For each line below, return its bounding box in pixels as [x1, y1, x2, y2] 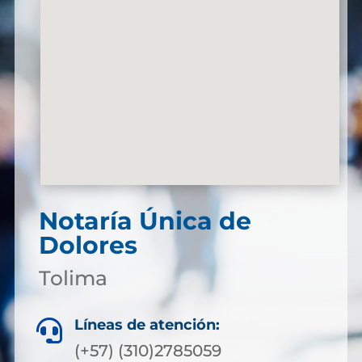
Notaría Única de [38, 206, 251, 236]
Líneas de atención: [74, 316, 220, 334]
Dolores [38, 230, 137, 260]
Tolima [38, 266, 107, 290]
